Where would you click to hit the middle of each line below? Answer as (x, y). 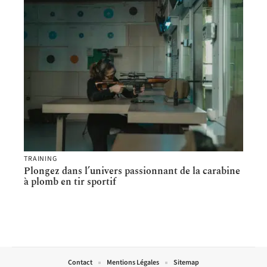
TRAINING (41, 159)
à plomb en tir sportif (70, 182)
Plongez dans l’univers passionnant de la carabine (132, 171)
